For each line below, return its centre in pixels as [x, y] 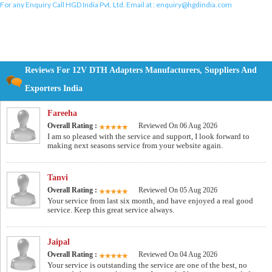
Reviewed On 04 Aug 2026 [178, 255]
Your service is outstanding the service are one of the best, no [147, 265]
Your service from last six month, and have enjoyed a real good [150, 201]
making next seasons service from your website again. [135, 146]
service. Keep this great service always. [111, 210]
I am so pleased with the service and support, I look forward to [148, 137]
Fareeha [62, 114]
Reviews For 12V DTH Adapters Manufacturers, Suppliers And [141, 70]
